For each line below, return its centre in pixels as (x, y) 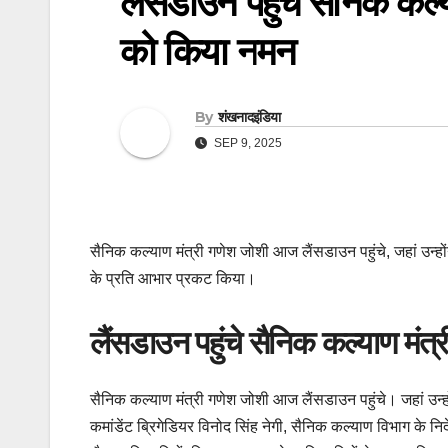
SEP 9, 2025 (246, 143)
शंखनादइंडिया (249, 117)
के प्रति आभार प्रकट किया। (173, 279)
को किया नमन (207, 51)
